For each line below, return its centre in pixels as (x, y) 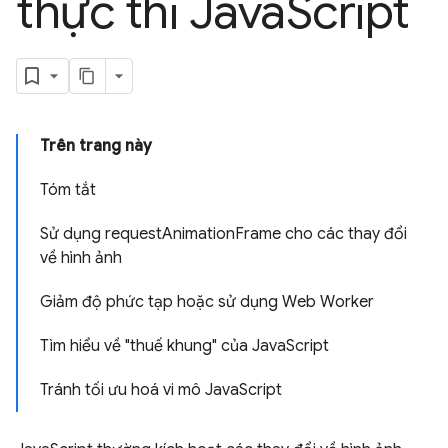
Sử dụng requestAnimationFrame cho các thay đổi (223, 234)
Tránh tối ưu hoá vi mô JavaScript (161, 390)
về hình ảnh (81, 258)
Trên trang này (96, 146)
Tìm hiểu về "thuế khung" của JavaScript (184, 346)
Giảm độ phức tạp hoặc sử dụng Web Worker (207, 302)
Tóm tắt (68, 190)
